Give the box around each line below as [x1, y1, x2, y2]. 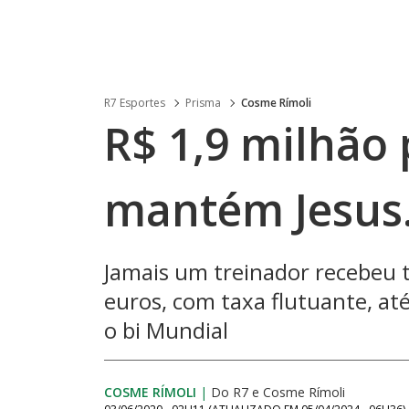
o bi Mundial [104, 315, 228, 345]
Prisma [185, 95, 221, 110]
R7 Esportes [104, 95, 165, 110]
